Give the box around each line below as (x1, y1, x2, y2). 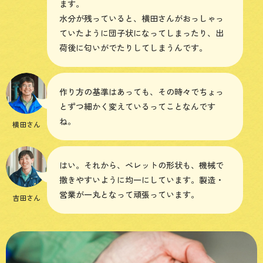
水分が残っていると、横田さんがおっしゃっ (59, 12, 224, 24)
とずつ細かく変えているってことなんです (59, 100, 215, 112)
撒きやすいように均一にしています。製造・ (59, 173, 224, 186)
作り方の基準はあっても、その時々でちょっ (59, 85, 224, 97)
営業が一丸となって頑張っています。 (59, 188, 199, 200)
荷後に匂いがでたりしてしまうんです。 (59, 41, 207, 53)
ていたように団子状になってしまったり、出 (59, 26, 224, 39)
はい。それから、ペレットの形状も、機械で (59, 159, 224, 171)
